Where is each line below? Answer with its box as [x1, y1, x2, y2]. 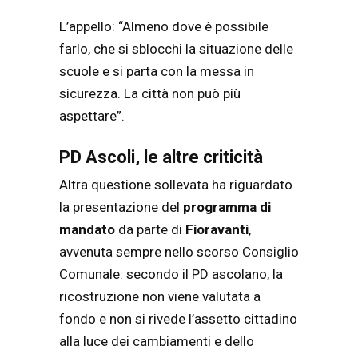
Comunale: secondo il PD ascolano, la [59, 266, 283, 283]
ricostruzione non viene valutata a [59, 288, 261, 305]
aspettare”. [59, 107, 125, 124]
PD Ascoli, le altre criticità [59, 147, 263, 168]
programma [183, 199, 257, 216]
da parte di [115, 221, 185, 238]
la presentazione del [59, 199, 183, 216]
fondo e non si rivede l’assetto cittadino [59, 311, 297, 328]
